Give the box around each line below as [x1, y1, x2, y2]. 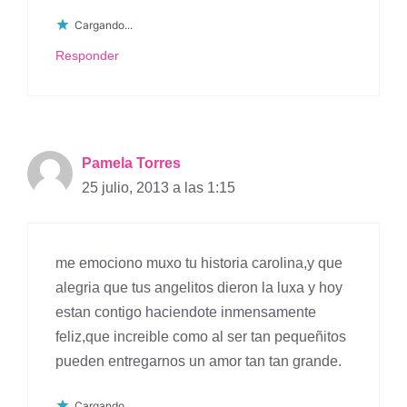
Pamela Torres [82, 155, 181, 172]
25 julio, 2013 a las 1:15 [82, 180, 235, 196]
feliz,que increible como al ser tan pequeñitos [55, 329, 346, 345]
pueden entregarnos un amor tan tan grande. [55, 353, 342, 370]
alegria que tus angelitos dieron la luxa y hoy [55, 280, 342, 296]
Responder [55, 49, 119, 64]
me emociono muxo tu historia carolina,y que [55, 255, 342, 272]
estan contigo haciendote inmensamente [55, 304, 316, 321]
